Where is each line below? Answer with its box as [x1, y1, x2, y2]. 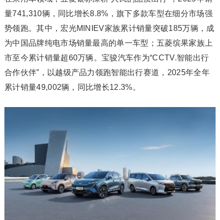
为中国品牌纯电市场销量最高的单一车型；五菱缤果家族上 [4, 39, 213, 48]
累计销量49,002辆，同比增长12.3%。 [4, 83, 140, 92]
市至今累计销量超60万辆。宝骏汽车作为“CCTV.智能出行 [4, 54, 209, 62]
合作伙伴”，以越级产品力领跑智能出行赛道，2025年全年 [4, 68, 210, 77]
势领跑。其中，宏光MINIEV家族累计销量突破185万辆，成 [4, 24, 215, 33]
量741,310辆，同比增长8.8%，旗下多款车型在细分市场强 [4, 9, 213, 18]
